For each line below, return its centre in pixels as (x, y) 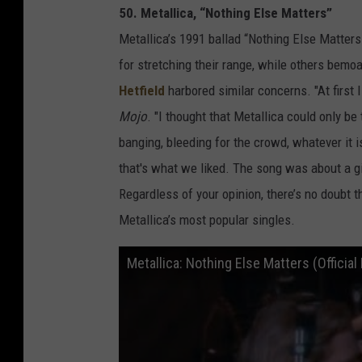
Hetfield (142, 91)
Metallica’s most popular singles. (207, 220)
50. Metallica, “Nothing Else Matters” (225, 13)
